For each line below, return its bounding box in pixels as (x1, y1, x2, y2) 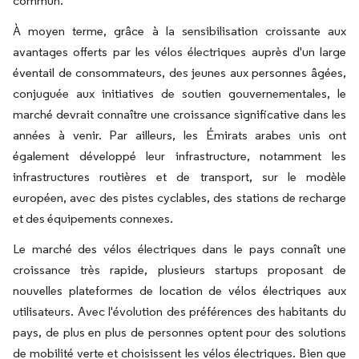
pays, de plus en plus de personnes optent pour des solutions (13, 325, 346, 340)
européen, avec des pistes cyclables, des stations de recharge (13, 190, 346, 205)
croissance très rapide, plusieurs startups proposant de (13, 262, 346, 277)
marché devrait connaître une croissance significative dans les (13, 107, 346, 122)
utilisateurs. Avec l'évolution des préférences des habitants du (13, 304, 346, 319)
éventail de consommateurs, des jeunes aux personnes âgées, (13, 65, 346, 80)
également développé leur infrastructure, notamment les (13, 148, 346, 163)
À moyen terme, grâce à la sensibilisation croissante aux (13, 23, 346, 38)
